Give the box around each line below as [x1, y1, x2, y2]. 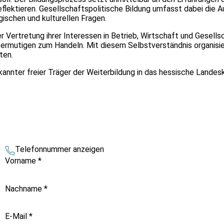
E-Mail [4, 211, 29, 221]
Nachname [4, 183, 44, 193]
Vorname [4, 156, 38, 166]
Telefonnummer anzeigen [14, 144, 104, 154]
